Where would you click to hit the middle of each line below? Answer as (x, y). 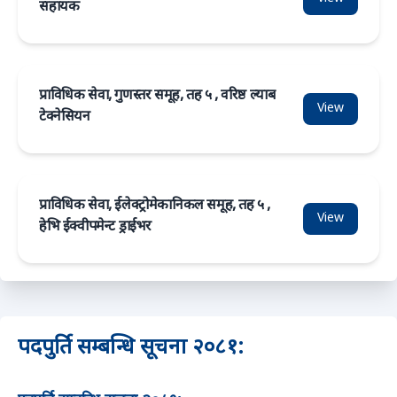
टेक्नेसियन (65, 117)
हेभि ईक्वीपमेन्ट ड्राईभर (95, 227)
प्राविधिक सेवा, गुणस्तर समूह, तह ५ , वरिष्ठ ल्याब (157, 96)
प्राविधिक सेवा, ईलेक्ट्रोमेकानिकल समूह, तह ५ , (155, 206)
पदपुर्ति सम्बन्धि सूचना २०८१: (131, 348)
